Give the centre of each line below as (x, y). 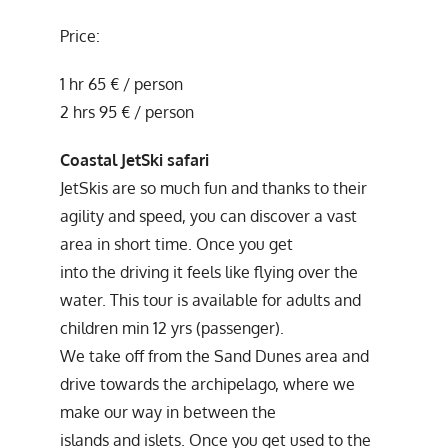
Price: (80, 35)
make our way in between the (168, 411)
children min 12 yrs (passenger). (172, 327)
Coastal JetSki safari (134, 159)
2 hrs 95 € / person (127, 111)
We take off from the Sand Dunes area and (214, 355)
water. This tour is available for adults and (210, 299)
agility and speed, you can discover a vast (208, 215)
